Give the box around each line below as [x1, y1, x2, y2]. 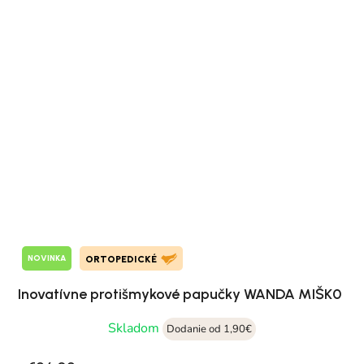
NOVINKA [28, 253, 66, 264]
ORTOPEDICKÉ [85, 253, 157, 265]
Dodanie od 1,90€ [167, 321, 252, 336]
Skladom [108, 318, 162, 337]
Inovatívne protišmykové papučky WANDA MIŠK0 [18, 284, 341, 303]
